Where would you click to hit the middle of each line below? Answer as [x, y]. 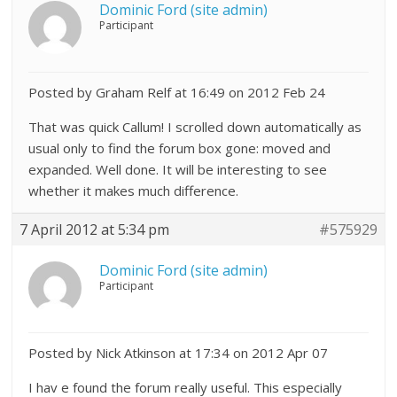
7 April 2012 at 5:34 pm [95, 230]
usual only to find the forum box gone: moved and [180, 148]
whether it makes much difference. [134, 191]
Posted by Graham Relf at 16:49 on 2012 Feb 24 [177, 92]
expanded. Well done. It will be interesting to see [178, 169]
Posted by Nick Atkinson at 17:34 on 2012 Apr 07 [179, 353]
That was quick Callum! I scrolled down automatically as [195, 127]
